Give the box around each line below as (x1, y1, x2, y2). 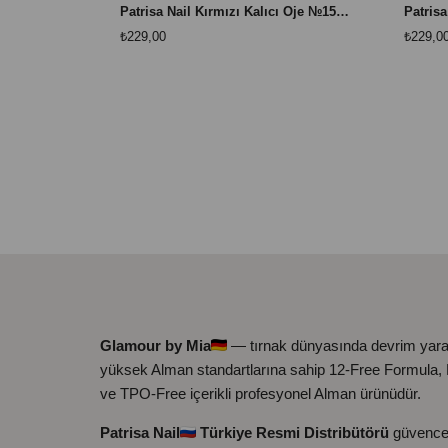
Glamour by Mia (100, 337, 211, 355)
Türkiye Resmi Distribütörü (200, 424, 389, 442)
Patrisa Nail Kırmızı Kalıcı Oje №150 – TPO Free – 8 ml (336, 4, 349, 20)
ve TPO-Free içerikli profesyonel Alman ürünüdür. (100, 385, 421, 403)
